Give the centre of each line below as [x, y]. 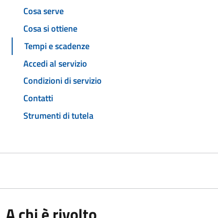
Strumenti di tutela [58, 115]
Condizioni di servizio [63, 81]
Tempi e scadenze [57, 46]
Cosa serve [44, 11]
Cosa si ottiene [50, 29]
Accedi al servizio [55, 63]
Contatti [38, 98]
